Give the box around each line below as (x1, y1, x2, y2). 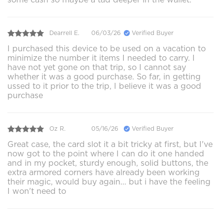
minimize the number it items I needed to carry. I (7, 53, 195, 63)
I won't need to (7, 186, 66, 196)
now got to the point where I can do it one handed (7, 148, 204, 158)
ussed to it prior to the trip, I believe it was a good (7, 81, 201, 91)
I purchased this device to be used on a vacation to (7, 43, 206, 53)
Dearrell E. (49, 29, 79, 37)
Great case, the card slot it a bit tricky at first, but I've (7, 139, 213, 149)
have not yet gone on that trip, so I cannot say (7, 62, 186, 72)
